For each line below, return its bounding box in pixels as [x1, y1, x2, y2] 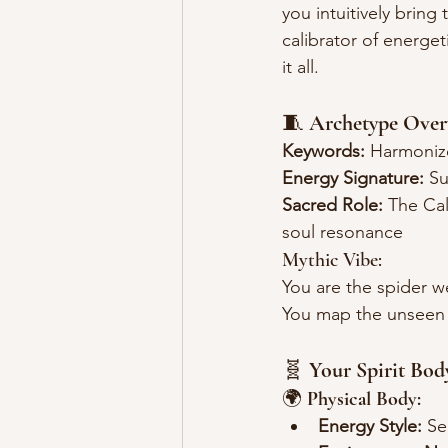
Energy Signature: [282, 167, 424, 190]
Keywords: [282, 140, 365, 163]
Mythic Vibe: [282, 248, 382, 273]
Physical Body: [307, 387, 421, 412]
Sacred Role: [282, 194, 383, 217]
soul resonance [282, 221, 403, 244]
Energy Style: [318, 415, 422, 438]
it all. [282, 56, 319, 79]
